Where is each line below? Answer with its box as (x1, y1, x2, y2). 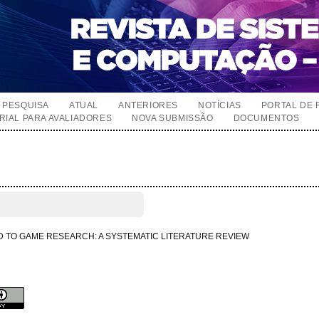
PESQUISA (2, 100, 50, 110)
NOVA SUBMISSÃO (132, 113, 214, 123)
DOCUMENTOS (233, 113, 300, 123)
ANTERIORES (118, 100, 179, 110)
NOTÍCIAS (198, 100, 241, 110)
